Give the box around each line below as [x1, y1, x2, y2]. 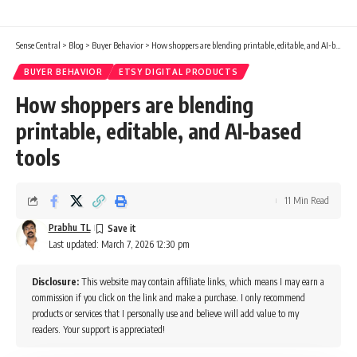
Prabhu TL [48, 221, 91, 233]
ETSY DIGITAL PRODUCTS [118, 66, 238, 76]
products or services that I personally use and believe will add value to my [32, 307, 299, 320]
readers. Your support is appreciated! [32, 323, 165, 335]
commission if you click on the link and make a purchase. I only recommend [32, 291, 305, 304]
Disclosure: [32, 275, 79, 288]
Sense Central [16, 39, 61, 50]
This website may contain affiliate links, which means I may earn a [79, 275, 324, 288]
